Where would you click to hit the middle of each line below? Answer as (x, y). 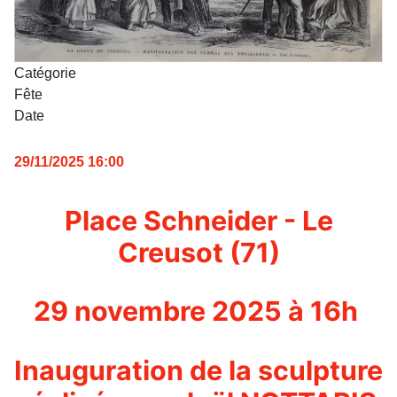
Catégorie (45, 73)
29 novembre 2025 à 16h (198, 311)
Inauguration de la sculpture (198, 370)
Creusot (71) (198, 252)
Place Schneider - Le (198, 220)
